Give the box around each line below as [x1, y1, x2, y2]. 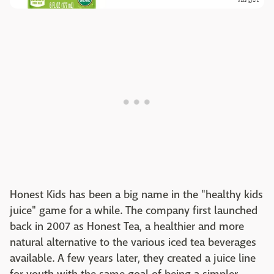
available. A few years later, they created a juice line [10, 251, 256, 266]
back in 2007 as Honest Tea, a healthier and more [10, 220, 244, 234]
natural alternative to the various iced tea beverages [10, 235, 256, 250]
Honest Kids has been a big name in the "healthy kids [10, 188, 263, 202]
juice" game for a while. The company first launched [10, 204, 257, 218]
